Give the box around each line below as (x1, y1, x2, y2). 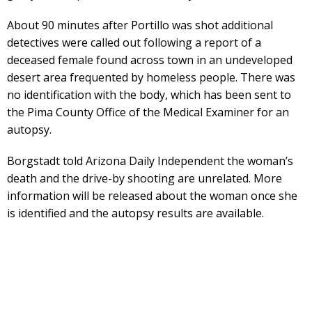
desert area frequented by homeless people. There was (7, 69, 295, 85)
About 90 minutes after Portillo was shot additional (7, 17, 273, 33)
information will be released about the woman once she (7, 187, 297, 203)
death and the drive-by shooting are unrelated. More (7, 170, 282, 186)
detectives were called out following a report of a (7, 34, 261, 50)
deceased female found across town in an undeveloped (7, 52, 292, 68)
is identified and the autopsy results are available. (7, 205, 264, 221)
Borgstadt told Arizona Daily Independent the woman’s (7, 153, 293, 169)
